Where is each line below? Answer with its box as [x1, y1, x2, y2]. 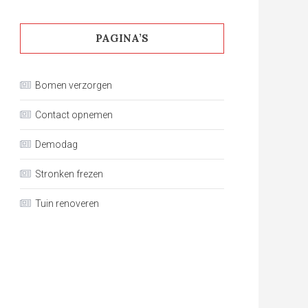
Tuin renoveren [35, 198, 99, 209]
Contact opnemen [35, 109, 113, 120]
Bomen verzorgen [35, 80, 112, 91]
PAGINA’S [96, 32, 148, 45]
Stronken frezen [35, 168, 103, 179]
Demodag [35, 139, 78, 150]
